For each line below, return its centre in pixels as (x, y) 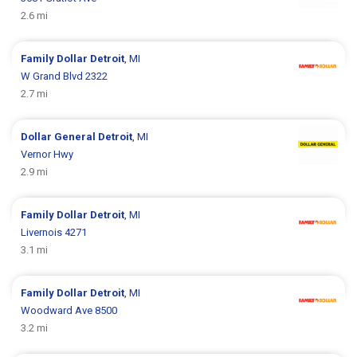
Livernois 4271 (54, 232)
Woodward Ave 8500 (69, 310)
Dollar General (60, 136)
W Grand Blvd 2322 (65, 76)
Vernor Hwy (47, 154)
